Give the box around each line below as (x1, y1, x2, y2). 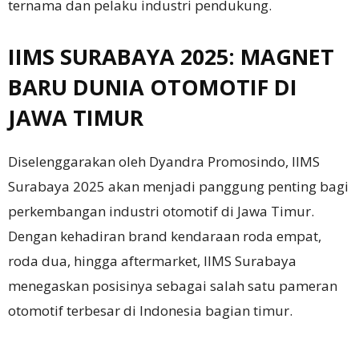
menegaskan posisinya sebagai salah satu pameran (8, 276, 337, 296)
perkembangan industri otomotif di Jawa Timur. (8, 202, 314, 221)
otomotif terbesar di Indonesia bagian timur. (8, 301, 292, 321)
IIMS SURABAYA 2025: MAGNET (8, 42, 334, 72)
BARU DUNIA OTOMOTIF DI (8, 72, 297, 103)
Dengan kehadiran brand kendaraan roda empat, (8, 227, 321, 246)
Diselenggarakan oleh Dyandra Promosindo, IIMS (8, 152, 320, 171)
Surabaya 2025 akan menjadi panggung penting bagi (8, 177, 349, 196)
